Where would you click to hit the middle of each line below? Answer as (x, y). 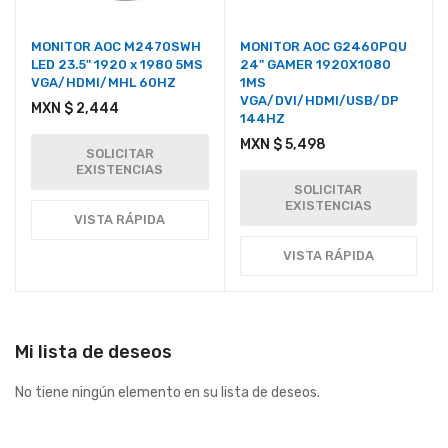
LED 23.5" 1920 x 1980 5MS (117, 65)
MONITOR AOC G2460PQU (323, 47)
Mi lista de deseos (93, 352)
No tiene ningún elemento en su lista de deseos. (167, 393)
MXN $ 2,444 (75, 109)
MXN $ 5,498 (282, 145)
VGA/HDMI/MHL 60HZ (103, 83)
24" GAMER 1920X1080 (315, 65)
